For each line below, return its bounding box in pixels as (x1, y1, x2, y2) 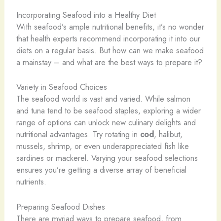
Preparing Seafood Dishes (16, 200, 105, 213)
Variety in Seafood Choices (16, 81, 107, 93)
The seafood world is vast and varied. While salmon (16, 93, 190, 105)
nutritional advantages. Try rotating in (16, 128, 140, 141)
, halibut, (153, 128, 183, 141)
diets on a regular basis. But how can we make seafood (16, 44, 204, 57)
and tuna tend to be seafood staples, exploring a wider (16, 105, 201, 117)
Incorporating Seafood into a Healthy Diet (16, 9, 156, 21)
